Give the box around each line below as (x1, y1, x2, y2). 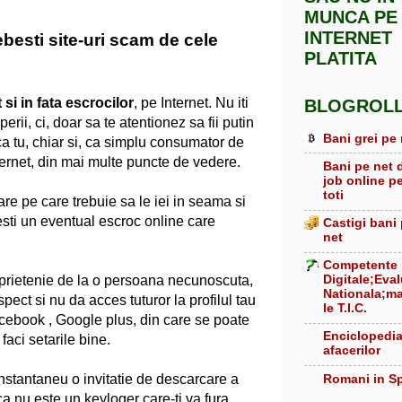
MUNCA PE (304, 7, 398, 28)
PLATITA (304, 48, 377, 69)
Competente (323, 258, 398, 273)
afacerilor (323, 343, 380, 358)
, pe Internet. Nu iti (134, 94, 249, 110)
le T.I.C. (323, 301, 367, 316)
